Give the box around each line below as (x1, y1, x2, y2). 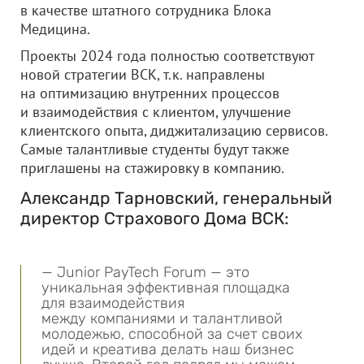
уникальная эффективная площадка (41, 279, 290, 297)
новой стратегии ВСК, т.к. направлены (20, 65, 265, 84)
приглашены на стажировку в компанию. (20, 158, 284, 177)
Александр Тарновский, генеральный (20, 188, 332, 208)
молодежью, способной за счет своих (41, 325, 302, 343)
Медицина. (20, 19, 90, 38)
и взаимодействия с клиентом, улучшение (20, 102, 291, 121)
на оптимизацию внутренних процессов (20, 84, 279, 102)
